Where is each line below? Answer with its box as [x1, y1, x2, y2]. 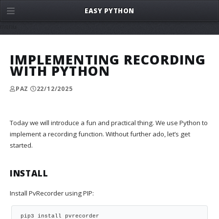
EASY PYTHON [85, 6, 134, 15]
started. [10, 140, 33, 150]
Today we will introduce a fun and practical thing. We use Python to [10, 118, 208, 127]
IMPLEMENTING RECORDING [10, 50, 206, 68]
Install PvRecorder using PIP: [10, 188, 94, 197]
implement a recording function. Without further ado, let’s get [10, 129, 190, 138]
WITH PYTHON [10, 62, 110, 80]
